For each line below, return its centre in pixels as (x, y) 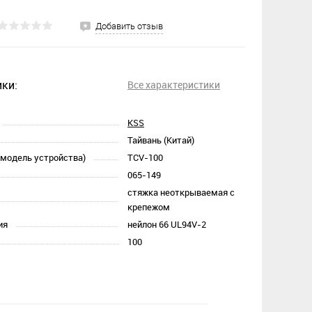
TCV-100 (145, 158)
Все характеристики (174, 85)
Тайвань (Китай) (161, 140)
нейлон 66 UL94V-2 (167, 225)
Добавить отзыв (129, 26)
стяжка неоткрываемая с (181, 193)
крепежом (149, 207)
